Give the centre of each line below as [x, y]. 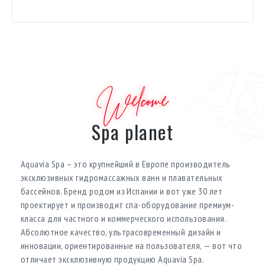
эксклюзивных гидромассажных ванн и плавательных [122, 177]
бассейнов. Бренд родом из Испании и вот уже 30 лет [122, 191]
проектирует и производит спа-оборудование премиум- [128, 204]
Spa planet [132, 131]
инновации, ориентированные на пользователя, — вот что [132, 245]
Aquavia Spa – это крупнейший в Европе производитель [126, 164]
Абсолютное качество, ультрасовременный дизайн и [121, 232]
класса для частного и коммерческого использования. [123, 218]
